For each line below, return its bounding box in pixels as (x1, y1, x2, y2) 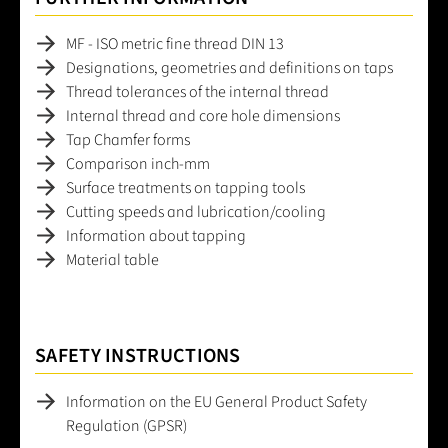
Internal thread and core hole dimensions (66, 104, 340, 127)
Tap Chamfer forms (66, 128, 190, 151)
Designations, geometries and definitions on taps (66, 56, 393, 79)
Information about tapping (66, 224, 246, 247)
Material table (66, 248, 159, 271)
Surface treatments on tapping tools (66, 176, 305, 199)
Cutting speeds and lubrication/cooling (66, 200, 326, 223)
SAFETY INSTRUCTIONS (35, 341, 241, 370)
